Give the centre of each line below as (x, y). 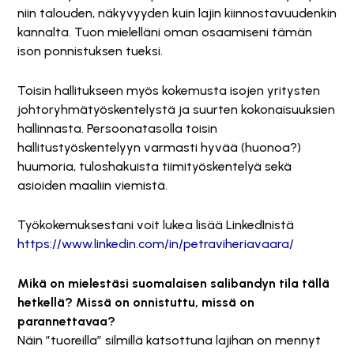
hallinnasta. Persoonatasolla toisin (117, 128)
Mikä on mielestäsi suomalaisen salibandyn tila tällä (173, 283)
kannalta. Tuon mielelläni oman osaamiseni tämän (165, 32)
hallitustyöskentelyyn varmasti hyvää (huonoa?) (159, 147)
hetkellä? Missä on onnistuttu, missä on (136, 302)
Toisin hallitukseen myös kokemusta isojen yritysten (169, 90)
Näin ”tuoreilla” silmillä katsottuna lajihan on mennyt (169, 340)
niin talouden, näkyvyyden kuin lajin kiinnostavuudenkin (177, 13)
